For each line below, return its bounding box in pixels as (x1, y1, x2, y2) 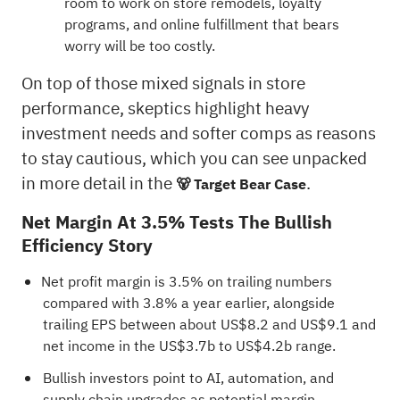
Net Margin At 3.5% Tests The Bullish (21, 208, 332, 236)
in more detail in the (21, 170, 176, 196)
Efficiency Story (21, 231, 153, 259)
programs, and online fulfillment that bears (63, 13, 339, 36)
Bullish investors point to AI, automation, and (42, 367, 334, 389)
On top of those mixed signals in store (21, 70, 305, 96)
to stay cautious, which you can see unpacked (21, 145, 367, 171)
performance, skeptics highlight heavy (21, 95, 309, 121)
